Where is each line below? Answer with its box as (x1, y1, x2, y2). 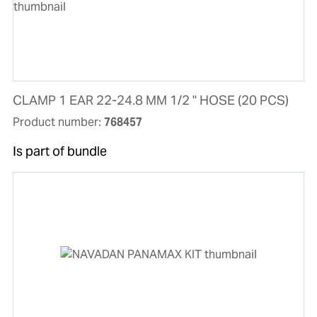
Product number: (12, 114, 104, 129)
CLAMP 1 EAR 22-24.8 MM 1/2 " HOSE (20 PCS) (12, 91, 289, 108)
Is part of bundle (12, 143, 107, 160)
